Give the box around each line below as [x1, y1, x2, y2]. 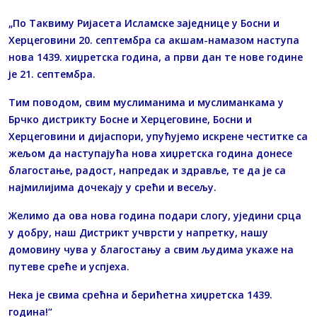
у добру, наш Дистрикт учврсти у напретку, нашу [8, 226, 268, 240]
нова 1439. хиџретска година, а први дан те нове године [8, 50, 303, 64]
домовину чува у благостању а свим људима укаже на [8, 243, 294, 257]
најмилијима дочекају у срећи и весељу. [8, 180, 217, 195]
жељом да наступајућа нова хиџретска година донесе [8, 146, 292, 161]
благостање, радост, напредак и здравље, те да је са [8, 163, 286, 178]
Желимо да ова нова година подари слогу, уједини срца [8, 209, 301, 223]
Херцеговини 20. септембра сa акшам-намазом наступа [8, 33, 299, 47]
